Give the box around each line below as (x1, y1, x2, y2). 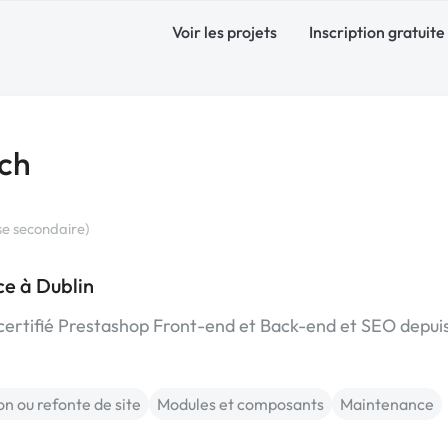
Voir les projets (172, 22, 277, 42)
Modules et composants (157, 394, 324, 414)
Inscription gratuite (309, 22, 445, 42)
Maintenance (340, 394, 434, 414)
